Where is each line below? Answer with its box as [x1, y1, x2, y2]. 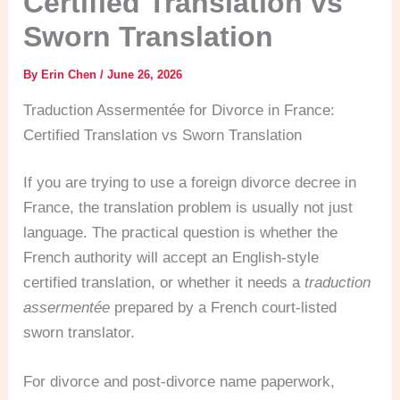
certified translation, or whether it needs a [23, 274, 305, 291]
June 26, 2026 [107, 67, 183, 81]
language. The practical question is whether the [23, 224, 338, 241]
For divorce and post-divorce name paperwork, [23, 373, 336, 391]
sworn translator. [23, 324, 136, 341]
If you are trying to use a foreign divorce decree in [23, 174, 357, 191]
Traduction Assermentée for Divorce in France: [23, 101, 336, 119]
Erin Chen [41, 67, 101, 81]
